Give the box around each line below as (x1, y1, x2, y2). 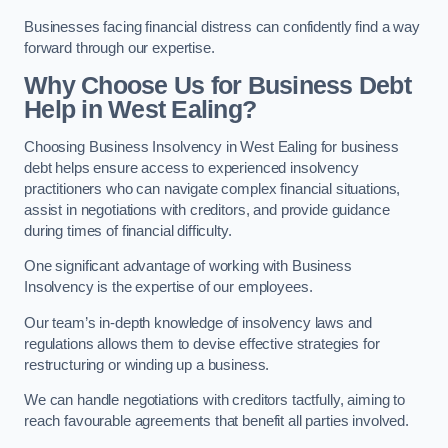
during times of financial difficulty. (24, 222, 232, 239)
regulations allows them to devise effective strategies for (24, 335, 380, 352)
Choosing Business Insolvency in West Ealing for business (24, 138, 399, 155)
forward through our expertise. (24, 40, 215, 57)
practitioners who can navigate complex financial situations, (24, 180, 401, 197)
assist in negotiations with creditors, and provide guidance (24, 201, 390, 218)
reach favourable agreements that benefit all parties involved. (24, 413, 409, 430)
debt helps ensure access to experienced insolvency (24, 159, 359, 176)
